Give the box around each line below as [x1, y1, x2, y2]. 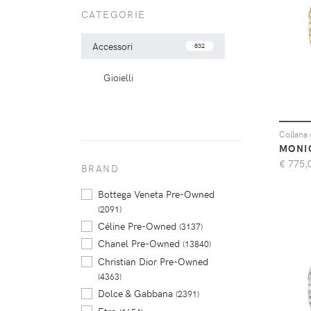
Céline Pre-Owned [98, 218, 179, 233]
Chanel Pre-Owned [98, 236, 183, 251]
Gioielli [103, 70, 133, 84]
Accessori [92, 39, 133, 53]
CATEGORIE [81, 8, 146, 22]
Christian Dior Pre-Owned [98, 253, 208, 268]
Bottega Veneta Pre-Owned [98, 186, 215, 201]
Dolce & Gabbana [98, 285, 176, 300]
